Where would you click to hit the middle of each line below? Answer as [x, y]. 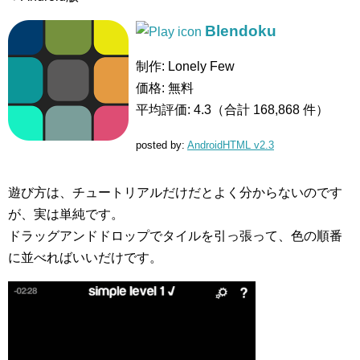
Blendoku [241, 31]
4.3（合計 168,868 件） [261, 110]
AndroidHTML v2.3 [231, 145]
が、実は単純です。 [66, 215]
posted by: [162, 145]
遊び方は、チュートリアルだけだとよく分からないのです [175, 193]
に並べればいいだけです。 [85, 258]
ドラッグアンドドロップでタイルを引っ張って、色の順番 [175, 236]
